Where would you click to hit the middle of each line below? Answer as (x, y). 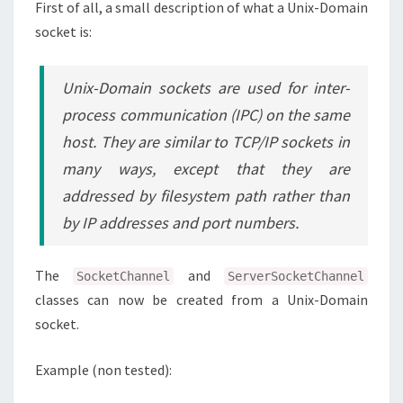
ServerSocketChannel (296, 276)
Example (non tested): (103, 370)
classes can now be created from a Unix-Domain (201, 300)
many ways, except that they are (206, 169)
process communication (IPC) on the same (206, 115)
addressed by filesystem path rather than (206, 196)
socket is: (63, 31)
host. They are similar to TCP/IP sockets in (206, 142)
